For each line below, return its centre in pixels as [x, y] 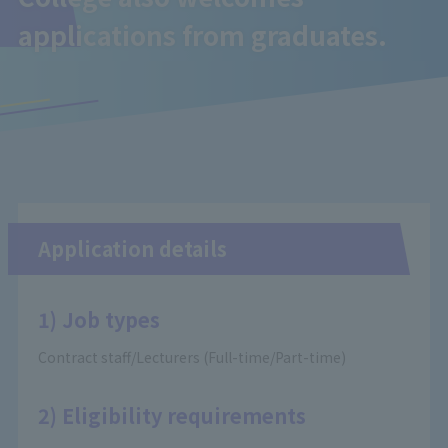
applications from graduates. [202, 34]
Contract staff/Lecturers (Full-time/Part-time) [191, 357]
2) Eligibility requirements [171, 415]
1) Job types [98, 319]
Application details [132, 248]
